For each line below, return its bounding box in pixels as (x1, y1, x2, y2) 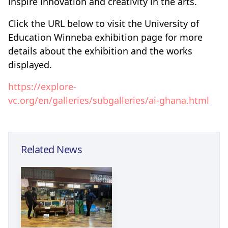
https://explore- (8, 80, 76, 93)
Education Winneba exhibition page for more (8, 31, 203, 43)
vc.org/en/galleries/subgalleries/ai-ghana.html (8, 94, 209, 106)
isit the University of (112, 17, 199, 30)
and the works (131, 44, 192, 57)
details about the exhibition (8, 44, 131, 57)
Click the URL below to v (8, 17, 112, 30)
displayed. (8, 58, 52, 71)
